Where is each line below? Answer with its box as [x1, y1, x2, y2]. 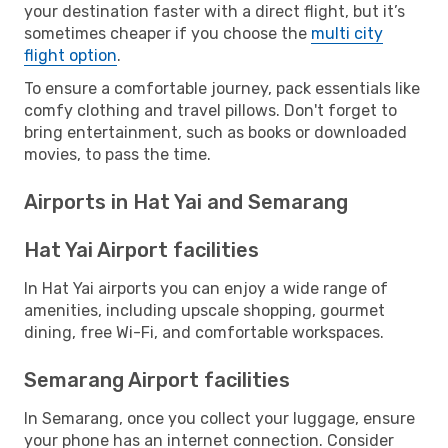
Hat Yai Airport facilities [24, 237, 259, 262]
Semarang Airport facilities [24, 367, 290, 392]
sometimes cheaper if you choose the [24, 23, 311, 43]
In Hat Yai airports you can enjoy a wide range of [24, 278, 388, 298]
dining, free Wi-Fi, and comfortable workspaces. [24, 322, 384, 342]
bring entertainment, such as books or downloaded [24, 122, 407, 142]
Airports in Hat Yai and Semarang [24, 189, 348, 214]
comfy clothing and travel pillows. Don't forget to [24, 100, 397, 120]
